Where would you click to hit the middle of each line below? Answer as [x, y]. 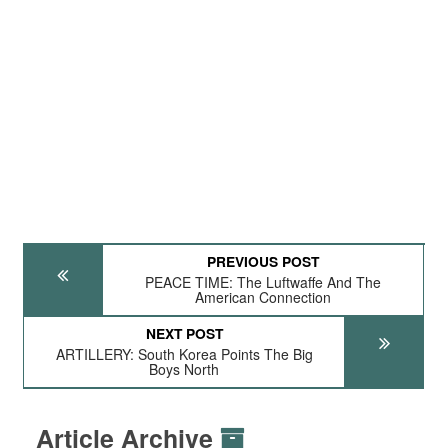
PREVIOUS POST [263, 261]
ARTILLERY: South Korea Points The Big [184, 354]
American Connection [263, 297]
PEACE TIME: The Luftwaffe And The [263, 282]
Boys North [184, 369]
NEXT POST [184, 333]
